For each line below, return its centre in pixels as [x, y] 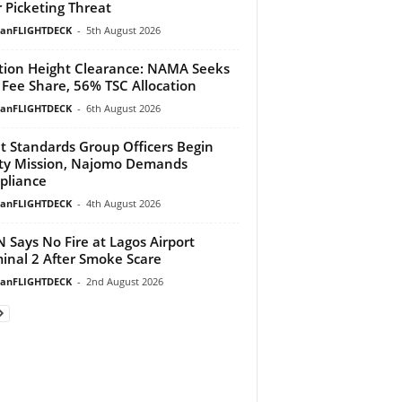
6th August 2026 [123, 108]
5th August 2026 [123, 30]
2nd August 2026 [124, 281]
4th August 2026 [123, 203]
